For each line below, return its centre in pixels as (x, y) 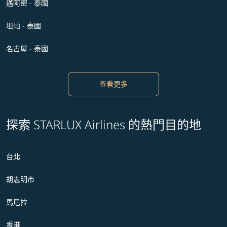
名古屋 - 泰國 (27, 49)
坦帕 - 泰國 (24, 26)
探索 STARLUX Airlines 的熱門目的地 (104, 125)
